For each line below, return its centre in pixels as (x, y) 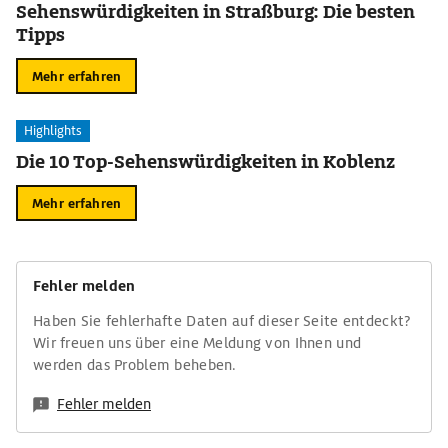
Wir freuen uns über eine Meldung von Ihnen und (197, 343)
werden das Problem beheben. (135, 365)
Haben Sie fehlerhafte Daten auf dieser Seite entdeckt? (222, 321)
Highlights (53, 130)
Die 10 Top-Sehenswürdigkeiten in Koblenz (206, 161)
